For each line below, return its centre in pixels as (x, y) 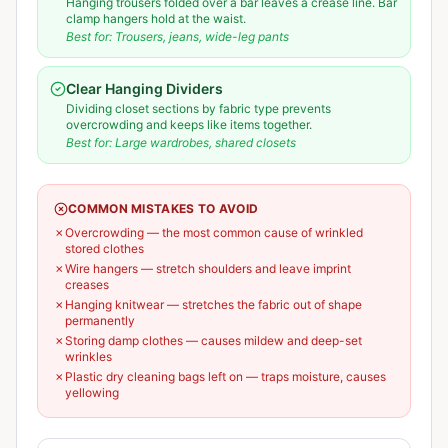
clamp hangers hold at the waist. (156, 18)
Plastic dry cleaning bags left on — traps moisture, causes (225, 376)
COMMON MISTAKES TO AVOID (163, 208)
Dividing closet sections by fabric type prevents (198, 108)
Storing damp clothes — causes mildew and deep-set (213, 340)
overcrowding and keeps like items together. (189, 124)
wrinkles (88, 356)
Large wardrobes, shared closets (205, 142)
